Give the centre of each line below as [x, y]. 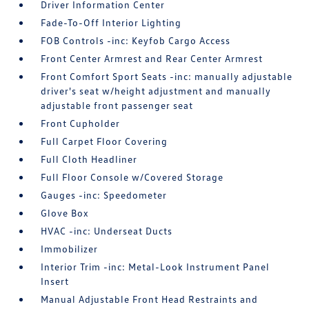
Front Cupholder [81, 123]
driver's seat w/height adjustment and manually [156, 91]
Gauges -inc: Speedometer [104, 195]
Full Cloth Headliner [89, 159]
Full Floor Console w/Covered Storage [132, 177]
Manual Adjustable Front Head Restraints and [150, 299]
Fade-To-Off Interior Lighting [111, 23]
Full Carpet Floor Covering [104, 141]
